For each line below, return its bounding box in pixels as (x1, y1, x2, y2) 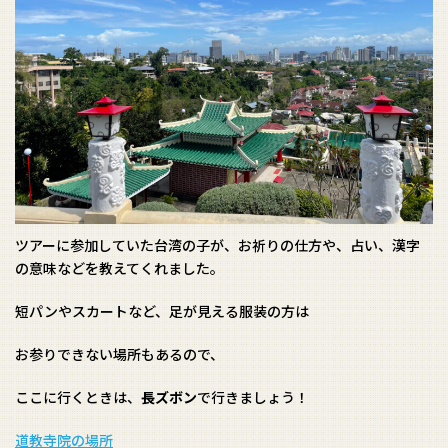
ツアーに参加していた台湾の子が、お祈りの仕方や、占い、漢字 (15, 235, 420, 256)
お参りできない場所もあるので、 (15, 344, 224, 365)
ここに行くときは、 (15, 387, 141, 408)
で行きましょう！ (197, 387, 309, 408)
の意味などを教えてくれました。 (15, 258, 224, 279)
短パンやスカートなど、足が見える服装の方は (15, 301, 309, 322)
